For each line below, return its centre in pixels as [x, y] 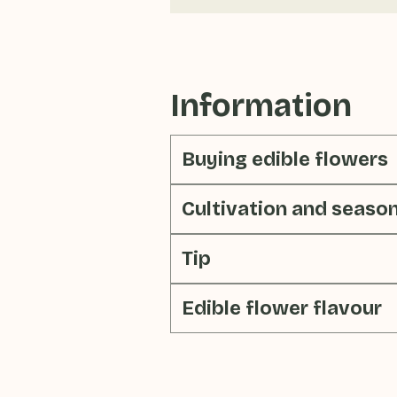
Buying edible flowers [285, 160]
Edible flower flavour [282, 308]
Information [261, 106]
